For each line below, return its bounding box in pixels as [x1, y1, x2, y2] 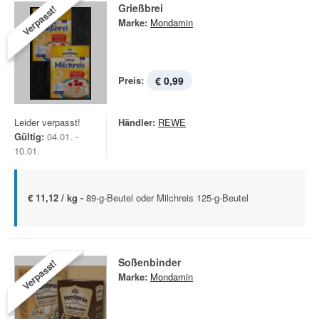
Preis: [118, 73, 144, 87]
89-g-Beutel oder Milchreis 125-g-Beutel [86, 191, 249, 204]
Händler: [118, 115, 155, 129]
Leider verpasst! [14, 115, 80, 129]
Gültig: [14, 130, 44, 143]
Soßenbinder [118, 255, 181, 269]
